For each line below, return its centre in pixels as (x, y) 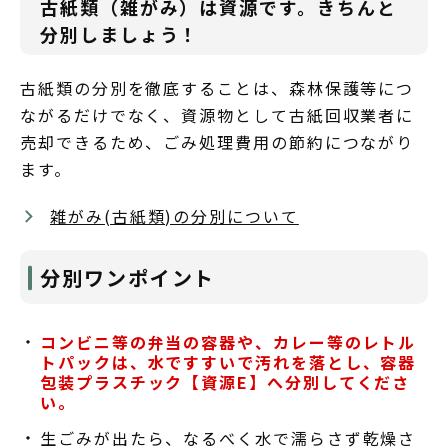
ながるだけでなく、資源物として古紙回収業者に (217, 114)
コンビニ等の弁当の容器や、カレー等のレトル (228, 341)
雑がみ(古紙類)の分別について (174, 215)
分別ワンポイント (128, 277)
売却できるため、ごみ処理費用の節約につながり (217, 141)
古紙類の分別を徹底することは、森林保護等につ (217, 87)
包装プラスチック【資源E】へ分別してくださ (225, 381)
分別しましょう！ (120, 33)
